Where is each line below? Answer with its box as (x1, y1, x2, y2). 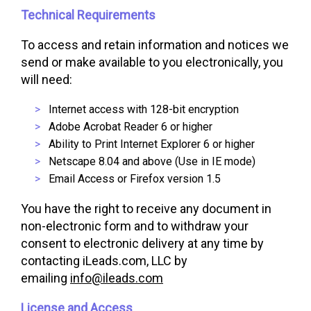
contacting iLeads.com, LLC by (21, 253, 187, 268)
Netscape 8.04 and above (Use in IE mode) (49, 155, 255, 168)
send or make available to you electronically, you (21, 55, 283, 69)
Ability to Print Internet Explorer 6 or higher (49, 137, 255, 151)
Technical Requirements (21, 8, 155, 22)
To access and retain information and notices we (21, 37, 289, 52)
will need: (21, 72, 72, 87)
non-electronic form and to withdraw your (21, 219, 249, 233)
